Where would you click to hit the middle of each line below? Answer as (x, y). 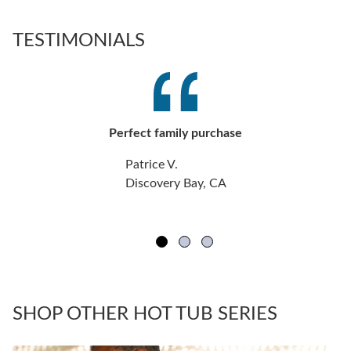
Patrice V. (151, 165)
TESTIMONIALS (79, 41)
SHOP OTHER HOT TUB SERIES (145, 315)
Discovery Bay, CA (175, 184)
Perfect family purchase (175, 134)
